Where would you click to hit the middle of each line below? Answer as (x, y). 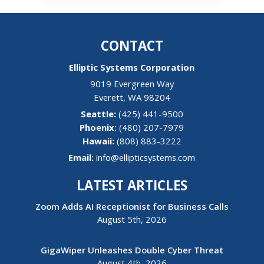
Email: (82, 158)
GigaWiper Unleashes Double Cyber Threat (132, 250)
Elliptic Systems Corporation (132, 67)
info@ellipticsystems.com (146, 158)
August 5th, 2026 (132, 220)
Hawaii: (98, 141)
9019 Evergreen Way (132, 84)
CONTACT (132, 46)
